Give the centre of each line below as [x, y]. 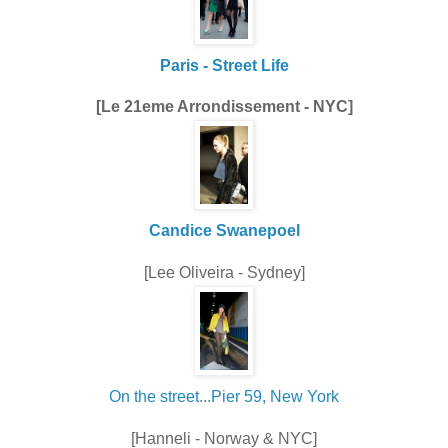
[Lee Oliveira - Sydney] [224, 273]
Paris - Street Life [224, 65]
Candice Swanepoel [224, 231]
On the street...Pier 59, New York [224, 397]
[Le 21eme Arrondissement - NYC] [224, 107]
